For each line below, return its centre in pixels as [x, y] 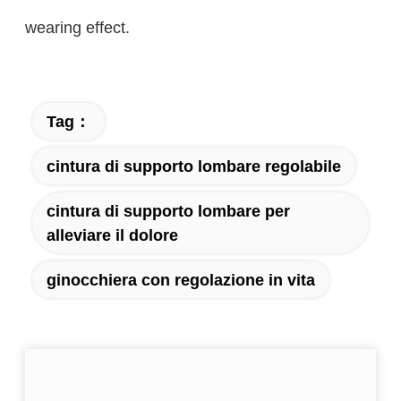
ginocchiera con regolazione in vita [180, 279]
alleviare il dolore [112, 235]
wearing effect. [77, 28]
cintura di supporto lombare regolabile [193, 166]
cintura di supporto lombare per [168, 211]
